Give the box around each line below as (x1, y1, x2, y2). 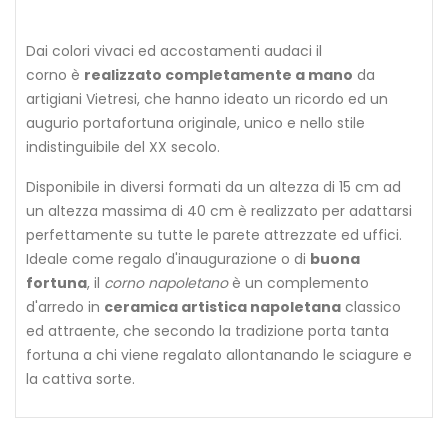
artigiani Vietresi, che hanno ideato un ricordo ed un (26, 88, 388, 109)
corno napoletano (104, 272, 228, 293)
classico (341, 296, 401, 317)
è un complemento (228, 272, 369, 293)
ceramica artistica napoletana (104, 296, 341, 317)
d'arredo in (26, 296, 104, 317)
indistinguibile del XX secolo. (26, 136, 220, 157)
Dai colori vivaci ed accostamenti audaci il (26, 40, 322, 61)
